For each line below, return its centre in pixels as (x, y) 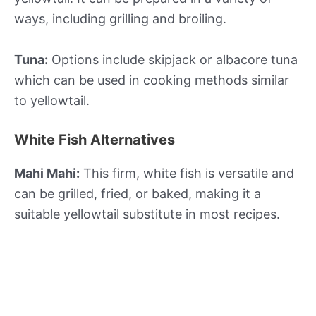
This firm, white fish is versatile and (187, 174)
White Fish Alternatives (95, 140)
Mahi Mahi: (47, 174)
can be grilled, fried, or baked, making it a (138, 194)
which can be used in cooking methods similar (152, 80)
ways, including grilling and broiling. (120, 18)
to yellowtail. (52, 100)
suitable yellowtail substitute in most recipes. (147, 214)
